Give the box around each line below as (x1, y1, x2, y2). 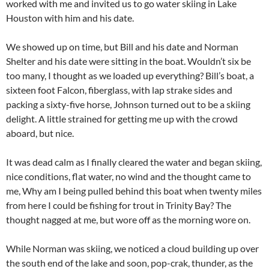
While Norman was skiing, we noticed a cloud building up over (6, 243, 259, 255)
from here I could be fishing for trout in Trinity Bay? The (6, 199, 231, 211)
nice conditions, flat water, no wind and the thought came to (6, 171, 251, 183)
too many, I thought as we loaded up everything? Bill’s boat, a (6, 70, 254, 82)
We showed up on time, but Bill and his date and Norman (6, 41, 238, 53)
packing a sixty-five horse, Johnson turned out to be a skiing (6, 98, 250, 110)
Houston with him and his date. (6, 12, 134, 24)
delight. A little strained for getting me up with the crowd (6, 113, 238, 125)
